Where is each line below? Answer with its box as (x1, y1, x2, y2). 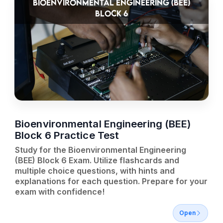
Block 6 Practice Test (15, 129, 119, 141)
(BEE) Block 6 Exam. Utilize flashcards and (15, 155, 179, 165)
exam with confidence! (15, 187, 105, 197)
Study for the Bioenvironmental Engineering (15, 145, 186, 155)
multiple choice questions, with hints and (15, 166, 175, 176)
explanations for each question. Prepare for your (15, 176, 208, 186)
